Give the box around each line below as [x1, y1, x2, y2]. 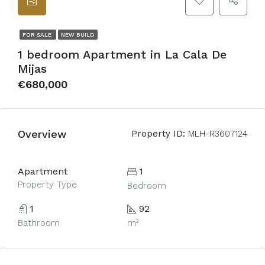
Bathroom [18, 218, 60, 228]
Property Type [18, 179, 77, 190]
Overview [18, 127, 66, 140]
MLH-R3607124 [185, 128, 247, 139]
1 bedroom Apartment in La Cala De [18, 47, 227, 62]
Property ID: [131, 128, 185, 139]
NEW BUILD [61, 31, 95, 38]
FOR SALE [22, 31, 53, 38]
